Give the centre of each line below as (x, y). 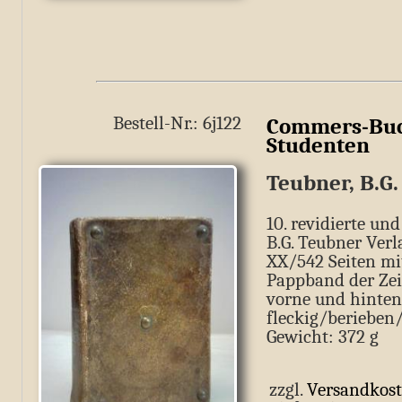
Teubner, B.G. (332, 183)
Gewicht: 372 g (323, 337)
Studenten (318, 145)
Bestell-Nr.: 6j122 (177, 123)
